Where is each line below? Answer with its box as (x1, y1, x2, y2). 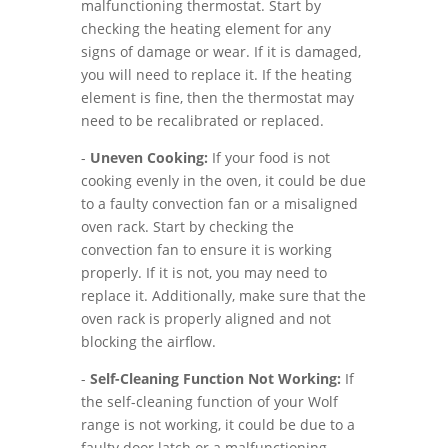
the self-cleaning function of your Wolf (80, 392, 338, 411)
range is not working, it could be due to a (80, 415, 355, 434)
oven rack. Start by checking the (80, 217, 294, 236)
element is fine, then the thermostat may (80, 88, 354, 107)
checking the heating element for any (80, 19, 331, 38)
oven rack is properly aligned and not (80, 309, 331, 328)
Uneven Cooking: (89, 148, 208, 167)
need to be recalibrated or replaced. (80, 111, 324, 130)
